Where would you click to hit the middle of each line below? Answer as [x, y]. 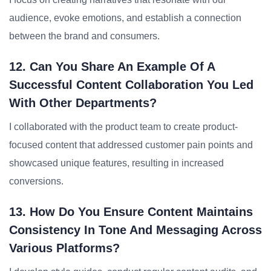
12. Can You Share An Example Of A [112, 67]
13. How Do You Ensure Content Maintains [131, 212]
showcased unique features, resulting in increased [116, 163]
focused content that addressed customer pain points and [131, 145]
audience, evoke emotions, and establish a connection [125, 18]
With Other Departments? [83, 103]
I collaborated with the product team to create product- [123, 127]
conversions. [36, 181]
